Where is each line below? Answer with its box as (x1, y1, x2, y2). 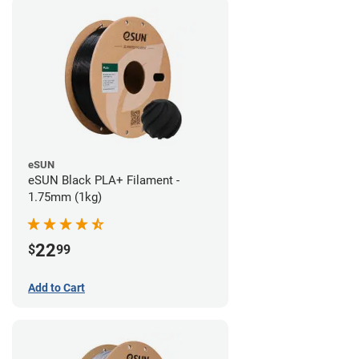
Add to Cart (28, 280, 85, 294)
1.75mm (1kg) (28, 190, 102, 204)
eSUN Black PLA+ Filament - (28, 173, 179, 188)
